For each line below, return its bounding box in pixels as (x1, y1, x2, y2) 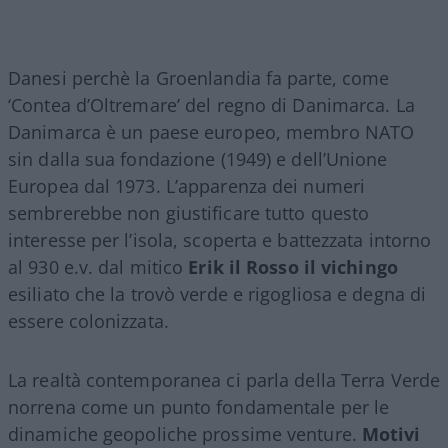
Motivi (361, 421, 421, 446)
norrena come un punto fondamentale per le (8, 394, 390, 419)
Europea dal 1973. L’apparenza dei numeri (8, 173, 366, 198)
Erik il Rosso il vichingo (188, 254, 398, 279)
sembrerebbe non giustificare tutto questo (8, 200, 370, 225)
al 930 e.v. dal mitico (8, 254, 189, 279)
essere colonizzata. (8, 308, 169, 333)
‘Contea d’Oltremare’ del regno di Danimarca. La (8, 92, 415, 117)
